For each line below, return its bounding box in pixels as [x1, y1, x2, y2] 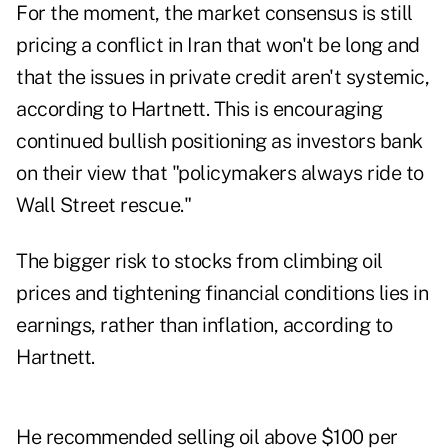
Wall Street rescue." [16, 193, 191, 218]
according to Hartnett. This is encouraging [16, 97, 382, 122]
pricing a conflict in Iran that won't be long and [16, 33, 420, 58]
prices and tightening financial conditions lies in [16, 281, 428, 306]
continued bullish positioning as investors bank [16, 129, 423, 154]
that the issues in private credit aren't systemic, [16, 65, 429, 90]
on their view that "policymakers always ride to [16, 161, 424, 186]
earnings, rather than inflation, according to [16, 313, 393, 338]
